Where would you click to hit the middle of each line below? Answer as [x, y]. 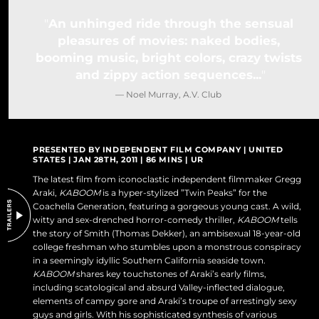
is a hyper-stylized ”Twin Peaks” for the [184, 193]
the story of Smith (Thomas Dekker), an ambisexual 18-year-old [167, 234]
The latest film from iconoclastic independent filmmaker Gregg [167, 179]
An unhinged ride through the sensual [171, 23]
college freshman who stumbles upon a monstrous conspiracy [167, 247]
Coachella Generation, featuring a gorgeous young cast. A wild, [167, 206]
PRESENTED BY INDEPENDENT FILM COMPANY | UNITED [158, 150]
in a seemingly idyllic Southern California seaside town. [150, 261]
